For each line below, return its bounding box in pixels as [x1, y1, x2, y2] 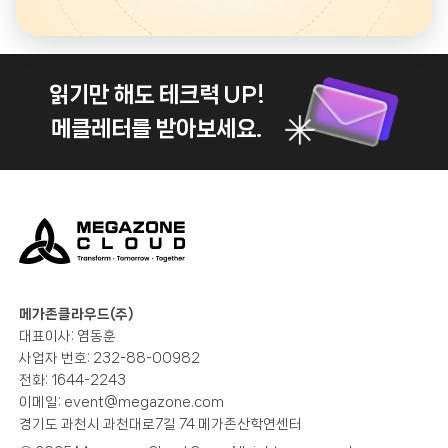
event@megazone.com [64, 394, 225, 409]
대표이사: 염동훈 [19, 328, 117, 343]
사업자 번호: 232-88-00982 [19, 350, 201, 365]
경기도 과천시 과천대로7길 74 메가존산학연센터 [19, 416, 303, 431]
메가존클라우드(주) [19, 306, 135, 321]
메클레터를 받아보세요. [51, 117, 263, 142]
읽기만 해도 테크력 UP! [48, 83, 265, 108]
